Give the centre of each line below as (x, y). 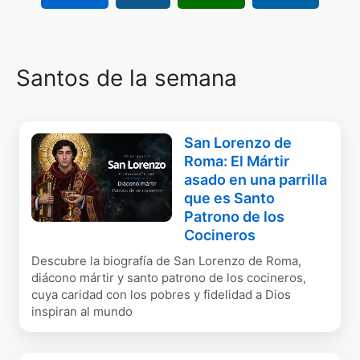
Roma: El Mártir (237, 162)
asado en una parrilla (256, 180)
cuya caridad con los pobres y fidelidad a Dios (162, 295)
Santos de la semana (127, 78)
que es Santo (230, 198)
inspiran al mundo (82, 312)
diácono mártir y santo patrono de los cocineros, (169, 278)
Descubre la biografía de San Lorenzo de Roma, (167, 261)
